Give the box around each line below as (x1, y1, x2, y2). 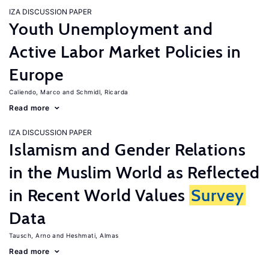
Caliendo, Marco (9, 88, 61, 95)
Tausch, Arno (9, 232, 50, 239)
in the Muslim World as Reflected (9, 162, 260, 183)
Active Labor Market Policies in (9, 41, 242, 62)
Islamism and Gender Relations (9, 139, 246, 160)
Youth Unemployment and (9, 19, 213, 39)
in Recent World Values (9, 185, 190, 205)
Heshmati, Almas (66, 232, 119, 239)
